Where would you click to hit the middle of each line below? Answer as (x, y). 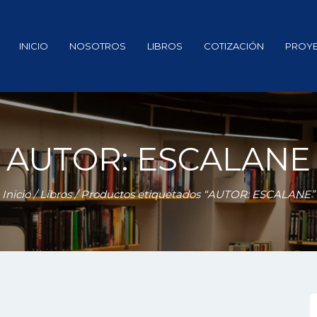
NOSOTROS (97, 46)
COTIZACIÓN (234, 46)
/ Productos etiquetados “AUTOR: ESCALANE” (193, 194)
